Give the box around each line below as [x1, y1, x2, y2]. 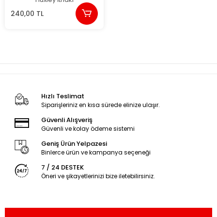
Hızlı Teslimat [41, 92, 84, 101]
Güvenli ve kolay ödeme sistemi [41, 124, 135, 133]
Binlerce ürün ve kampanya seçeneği [41, 148, 151, 156]
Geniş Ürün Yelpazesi [41, 139, 107, 148]
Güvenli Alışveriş [41, 115, 93, 124]
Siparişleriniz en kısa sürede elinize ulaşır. [41, 101, 160, 109]
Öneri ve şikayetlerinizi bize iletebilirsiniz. [41, 172, 155, 180]
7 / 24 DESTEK [41, 163, 84, 172]
